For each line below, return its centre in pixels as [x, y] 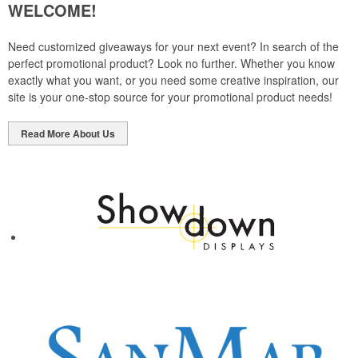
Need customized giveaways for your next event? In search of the [173, 46]
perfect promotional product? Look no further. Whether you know [171, 63]
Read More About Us [68, 133]
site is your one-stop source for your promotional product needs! [170, 96]
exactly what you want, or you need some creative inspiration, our [173, 80]
